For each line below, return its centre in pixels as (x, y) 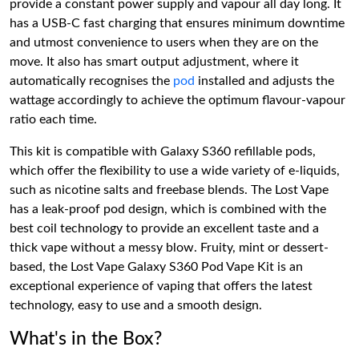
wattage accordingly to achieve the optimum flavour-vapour (177, 100)
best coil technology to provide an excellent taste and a (164, 228)
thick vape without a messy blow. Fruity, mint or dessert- (169, 248)
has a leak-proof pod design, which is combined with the (168, 209)
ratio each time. (53, 119)
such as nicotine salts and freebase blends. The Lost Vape (169, 190)
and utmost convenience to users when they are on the (164, 42)
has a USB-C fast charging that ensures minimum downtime (177, 23)
